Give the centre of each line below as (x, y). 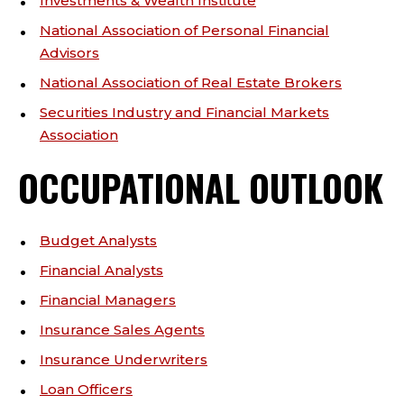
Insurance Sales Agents (122, 330)
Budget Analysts (98, 240)
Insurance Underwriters (124, 359)
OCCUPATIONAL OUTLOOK (201, 188)
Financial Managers (108, 300)
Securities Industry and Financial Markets (184, 112)
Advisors (69, 53)
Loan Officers (86, 389)
